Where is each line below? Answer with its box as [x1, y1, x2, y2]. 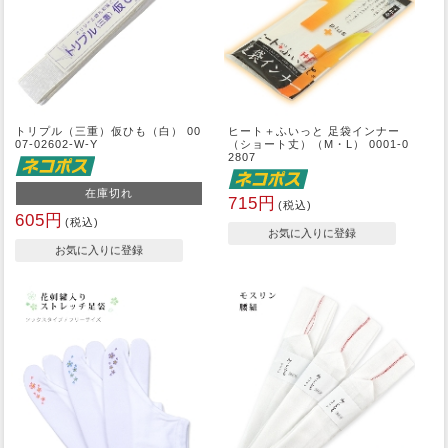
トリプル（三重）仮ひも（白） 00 [15, 125, 202, 138]
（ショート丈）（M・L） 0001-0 [228, 138, 410, 151]
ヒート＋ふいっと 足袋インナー [228, 125, 401, 138]
